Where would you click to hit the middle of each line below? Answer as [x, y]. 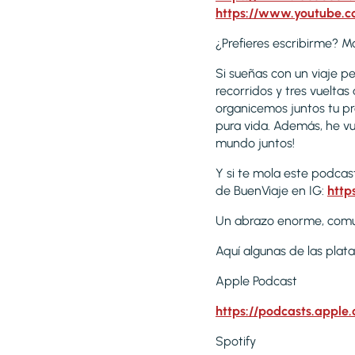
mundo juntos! [258, 143]
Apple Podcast [258, 281]
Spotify [237, 342]
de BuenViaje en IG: [271, 191]
